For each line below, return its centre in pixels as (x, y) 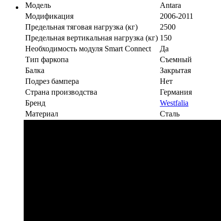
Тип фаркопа (47, 59)
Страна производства (61, 92)
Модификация (49, 16)
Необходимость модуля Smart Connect (88, 48)
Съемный (176, 59)
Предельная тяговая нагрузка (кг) (81, 27)
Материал (42, 113)
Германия (176, 92)
